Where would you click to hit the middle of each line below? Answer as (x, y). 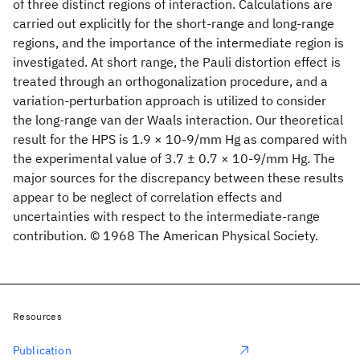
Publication (42, 350)
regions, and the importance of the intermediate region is (178, 43)
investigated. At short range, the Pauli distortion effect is (177, 62)
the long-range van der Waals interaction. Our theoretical (178, 120)
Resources (37, 316)
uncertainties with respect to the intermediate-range (166, 216)
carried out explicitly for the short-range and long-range (174, 23)
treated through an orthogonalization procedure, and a (170, 81)
